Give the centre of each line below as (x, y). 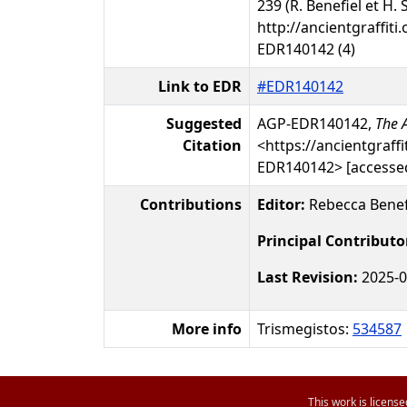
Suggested (204, 124)
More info (207, 329)
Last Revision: (308, 277)
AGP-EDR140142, (316, 124)
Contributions (191, 204)
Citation (212, 145)
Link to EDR (200, 86)
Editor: (281, 204)
